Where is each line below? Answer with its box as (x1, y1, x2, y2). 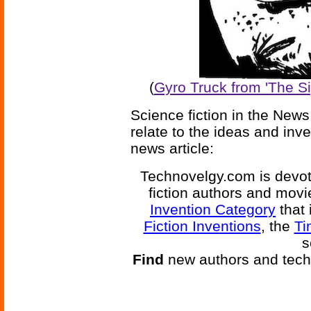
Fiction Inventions (143, 218, 261, 234)
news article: (131, 140, 214, 156)
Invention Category (150, 201, 276, 217)
